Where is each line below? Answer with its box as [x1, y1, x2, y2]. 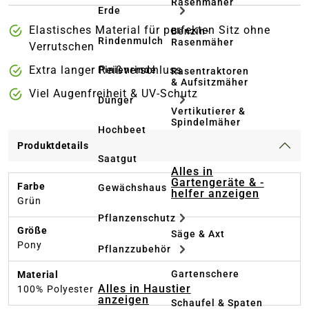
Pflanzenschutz [98, 212, 176, 223]
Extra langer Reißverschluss [29, 63, 182, 77]
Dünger [98, 94, 134, 106]
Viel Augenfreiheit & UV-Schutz [29, 87, 198, 101]
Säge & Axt [171, 228, 225, 239]
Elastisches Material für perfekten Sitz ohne [29, 23, 270, 37]
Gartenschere [171, 268, 239, 279]
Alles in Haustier [98, 281, 191, 295]
